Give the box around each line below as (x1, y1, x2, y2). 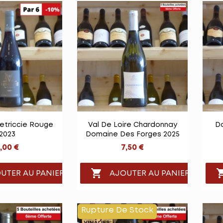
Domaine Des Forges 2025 (85, 131, 180, 138)
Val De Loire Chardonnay (88, 122, 177, 128)
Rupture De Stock (81, 206, 153, 214)
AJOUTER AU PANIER (110, 169, 190, 177)
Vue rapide (115, 118, 162, 126)
